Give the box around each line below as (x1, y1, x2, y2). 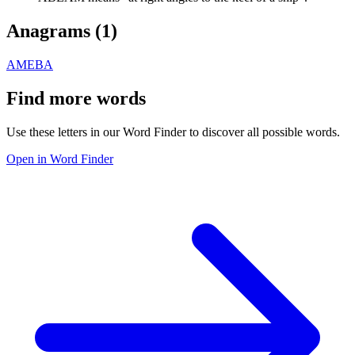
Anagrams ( (6, 20, 101, 41)
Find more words (6, 87, 146, 109)
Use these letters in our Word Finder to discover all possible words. (6, 124, 340, 139)
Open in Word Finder (6, 151, 113, 166)
